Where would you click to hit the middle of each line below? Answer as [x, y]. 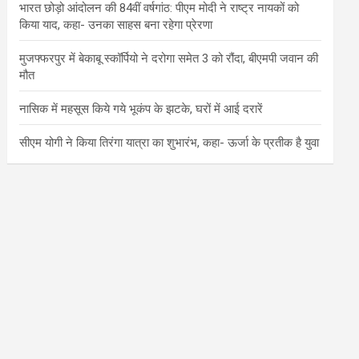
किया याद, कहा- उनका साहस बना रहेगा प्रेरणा [116, 25]
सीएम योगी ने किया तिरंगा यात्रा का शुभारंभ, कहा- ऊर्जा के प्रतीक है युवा [169, 143]
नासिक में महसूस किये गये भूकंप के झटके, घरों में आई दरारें [141, 109]
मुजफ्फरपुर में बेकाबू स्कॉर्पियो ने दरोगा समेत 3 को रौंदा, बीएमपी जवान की [169, 58]
